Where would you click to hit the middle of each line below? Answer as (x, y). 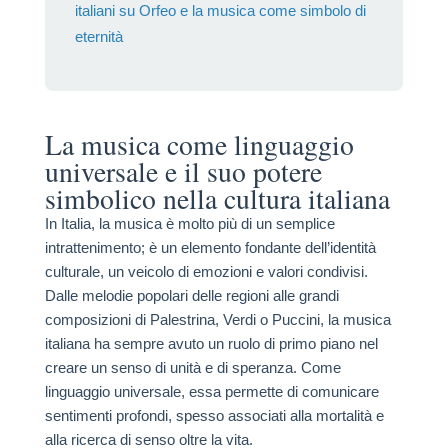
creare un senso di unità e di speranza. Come (192, 368)
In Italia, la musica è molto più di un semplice (189, 224)
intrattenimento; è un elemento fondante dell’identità (210, 248)
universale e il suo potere (183, 172)
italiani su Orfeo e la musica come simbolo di (220, 11)
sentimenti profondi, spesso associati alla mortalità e (214, 416)
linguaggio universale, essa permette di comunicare (211, 392)
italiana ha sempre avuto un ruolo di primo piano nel (211, 344)
